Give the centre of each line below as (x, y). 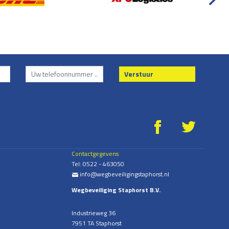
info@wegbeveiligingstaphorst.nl (124, 174)
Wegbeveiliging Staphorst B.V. (116, 190)
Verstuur (139, 74)
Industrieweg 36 (94, 213)
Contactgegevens (95, 154)
